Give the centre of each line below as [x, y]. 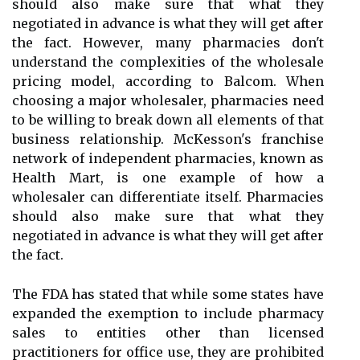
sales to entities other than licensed [168, 333]
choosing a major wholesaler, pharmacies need [168, 100]
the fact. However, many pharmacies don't [168, 43]
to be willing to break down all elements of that [168, 120]
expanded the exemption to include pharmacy [168, 313]
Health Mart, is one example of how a [168, 178]
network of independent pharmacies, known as [168, 158]
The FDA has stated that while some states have [168, 294]
